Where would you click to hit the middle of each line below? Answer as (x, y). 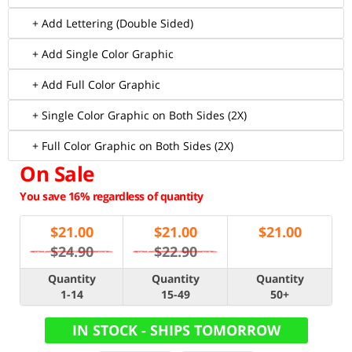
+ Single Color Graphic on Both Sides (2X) (139, 115)
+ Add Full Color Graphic (96, 84)
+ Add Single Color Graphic (103, 54)
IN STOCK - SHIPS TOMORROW (176, 330)
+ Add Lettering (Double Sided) (113, 23)
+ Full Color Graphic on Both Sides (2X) (133, 146)
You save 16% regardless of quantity (112, 196)
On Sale (57, 174)
